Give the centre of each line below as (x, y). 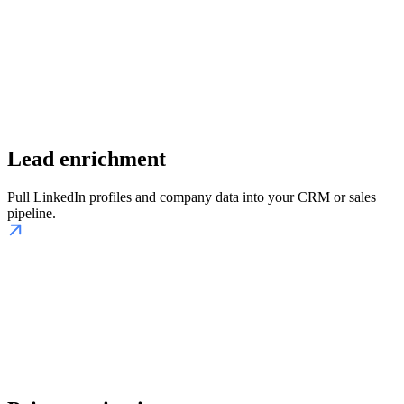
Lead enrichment (87, 158)
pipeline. (32, 213)
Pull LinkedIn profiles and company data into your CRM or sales (192, 197)
